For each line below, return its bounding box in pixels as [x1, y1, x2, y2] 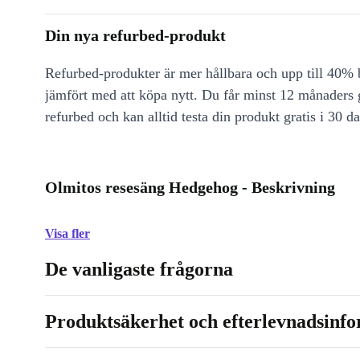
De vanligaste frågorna [45, 259, 233, 280]
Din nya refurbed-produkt [45, 27, 226, 44]
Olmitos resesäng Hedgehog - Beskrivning [45, 178, 335, 196]
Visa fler [45, 227, 90, 240]
